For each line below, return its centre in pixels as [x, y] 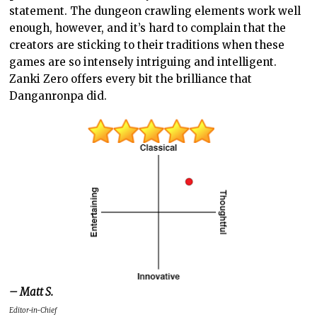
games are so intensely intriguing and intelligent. [143, 62]
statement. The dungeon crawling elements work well [155, 11]
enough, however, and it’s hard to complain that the [148, 28]
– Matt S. [33, 292]
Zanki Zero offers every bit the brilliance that [131, 79]
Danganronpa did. [58, 96]
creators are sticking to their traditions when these [147, 45]
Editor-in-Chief [33, 310]
